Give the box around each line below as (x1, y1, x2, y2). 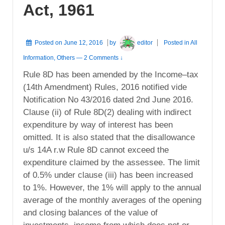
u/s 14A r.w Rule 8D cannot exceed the (23, 145, 169, 155)
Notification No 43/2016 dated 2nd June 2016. (23, 95, 193, 105)
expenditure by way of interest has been (23, 120, 173, 130)
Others (57, 54, 75, 62)
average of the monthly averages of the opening (23, 195, 201, 205)
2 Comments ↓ (84, 54, 123, 62)
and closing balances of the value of (23, 208, 158, 218)
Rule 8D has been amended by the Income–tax (23, 70, 198, 80)
